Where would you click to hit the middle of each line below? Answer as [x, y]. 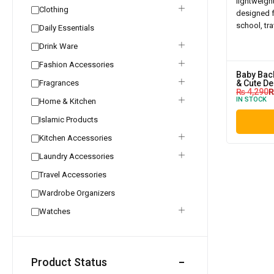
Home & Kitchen [68, 101]
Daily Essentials [67, 28]
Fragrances [59, 83]
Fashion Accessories [76, 65]
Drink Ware [58, 46]
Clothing [54, 9]
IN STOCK [251, 99]
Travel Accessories [73, 175]
